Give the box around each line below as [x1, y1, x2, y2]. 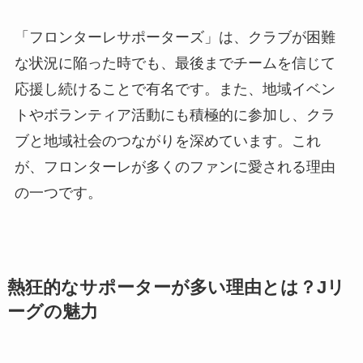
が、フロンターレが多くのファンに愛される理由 [14, 159, 335, 176]
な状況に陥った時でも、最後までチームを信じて [14, 55, 335, 72]
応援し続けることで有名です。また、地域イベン [14, 81, 335, 98]
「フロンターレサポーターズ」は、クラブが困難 [14, 29, 335, 46]
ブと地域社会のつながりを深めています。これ [14, 133, 321, 150]
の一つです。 [14, 185, 102, 202]
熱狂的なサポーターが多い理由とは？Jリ [6, 278, 345, 298]
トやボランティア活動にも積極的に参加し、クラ [14, 107, 335, 124]
